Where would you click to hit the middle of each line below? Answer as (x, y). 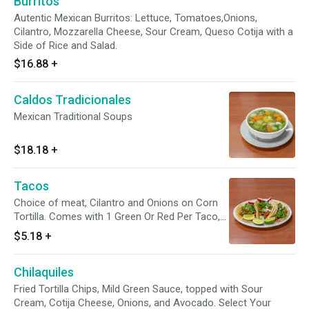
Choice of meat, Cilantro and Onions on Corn (116, 203)
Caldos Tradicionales (72, 100)
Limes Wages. (46, 230)
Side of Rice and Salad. (66, 46)
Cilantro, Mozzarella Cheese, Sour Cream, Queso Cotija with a (153, 32)
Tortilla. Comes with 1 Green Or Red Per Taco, (117, 217)
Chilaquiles (44, 272)
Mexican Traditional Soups (73, 117)
